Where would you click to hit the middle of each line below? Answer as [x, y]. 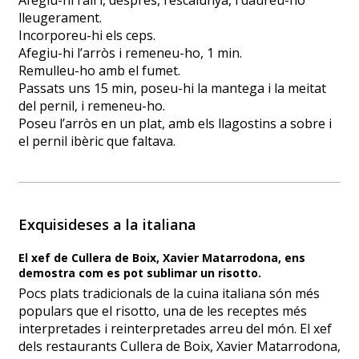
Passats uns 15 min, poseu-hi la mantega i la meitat [172, 89]
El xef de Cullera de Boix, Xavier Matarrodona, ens [162, 258]
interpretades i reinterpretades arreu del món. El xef [175, 329]
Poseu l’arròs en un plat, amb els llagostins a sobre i [175, 124]
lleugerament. [60, 18]
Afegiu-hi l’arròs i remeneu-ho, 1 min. [130, 53]
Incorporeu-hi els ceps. [87, 36]
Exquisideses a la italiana [107, 225]
